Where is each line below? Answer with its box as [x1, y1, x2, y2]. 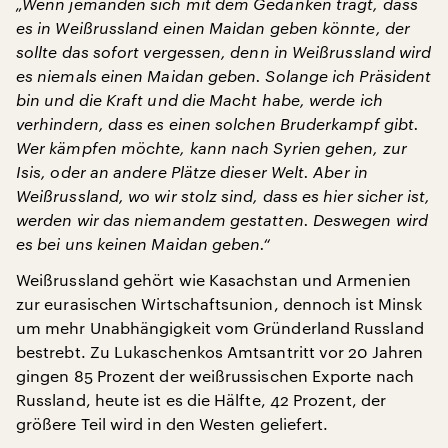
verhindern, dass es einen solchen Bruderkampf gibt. [16, 114, 420, 133]
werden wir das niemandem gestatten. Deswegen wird [16, 210, 428, 229]
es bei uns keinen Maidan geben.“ [16, 234, 271, 253]
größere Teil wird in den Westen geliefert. [16, 414, 329, 433]
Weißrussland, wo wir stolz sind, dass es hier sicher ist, [16, 186, 431, 205]
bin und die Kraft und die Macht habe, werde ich [16, 90, 383, 109]
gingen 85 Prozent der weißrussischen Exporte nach [16, 366, 414, 385]
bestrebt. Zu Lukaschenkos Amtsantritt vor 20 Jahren [16, 342, 424, 361]
